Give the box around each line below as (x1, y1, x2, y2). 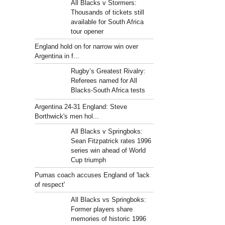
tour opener (70, 28, 103, 35)
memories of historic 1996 (70, 215, 146, 222)
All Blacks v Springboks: (70, 128, 143, 135)
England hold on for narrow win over (35, 43, 139, 50)
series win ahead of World (70, 147, 146, 154)
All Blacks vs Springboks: (70, 196, 146, 203)
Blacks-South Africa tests (70, 86, 145, 94)
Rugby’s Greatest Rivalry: (70, 67, 146, 75)
